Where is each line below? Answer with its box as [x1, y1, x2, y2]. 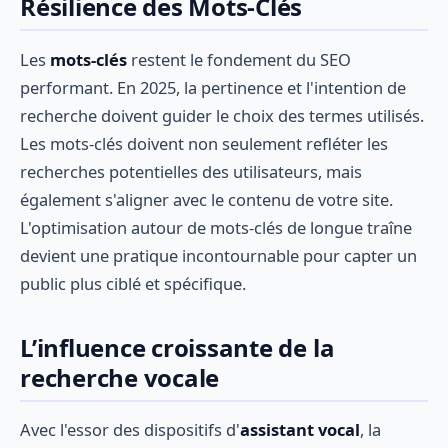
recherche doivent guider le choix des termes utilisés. [20, 103, 424, 127]
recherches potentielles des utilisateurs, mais [20, 159, 362, 183]
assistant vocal [240, 418, 360, 442]
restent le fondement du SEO [127, 47, 351, 71]
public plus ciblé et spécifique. [20, 271, 246, 295]
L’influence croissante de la [20, 330, 335, 364]
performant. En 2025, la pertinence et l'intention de [20, 75, 406, 99]
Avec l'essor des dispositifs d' [20, 418, 240, 442]
